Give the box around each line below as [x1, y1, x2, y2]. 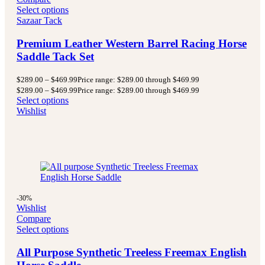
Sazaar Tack [17, 15, 62, 25]
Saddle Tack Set [17, 50, 94, 63]
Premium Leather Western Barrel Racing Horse [17, 37, 247, 50]
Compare [17, 214, 51, 224]
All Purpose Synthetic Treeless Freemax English [17, 246, 247, 259]
